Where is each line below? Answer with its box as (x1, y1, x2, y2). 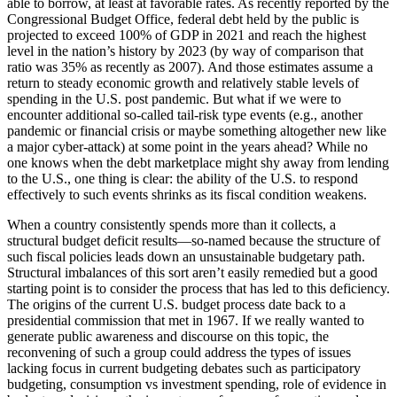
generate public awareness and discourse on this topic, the (7, 329, 329, 345)
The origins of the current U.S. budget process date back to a (7, 297, 346, 313)
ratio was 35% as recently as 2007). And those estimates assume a (7, 59, 373, 75)
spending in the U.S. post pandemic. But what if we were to (7, 91, 341, 107)
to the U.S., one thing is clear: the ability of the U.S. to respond (7, 171, 358, 187)
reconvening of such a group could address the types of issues (7, 345, 351, 361)
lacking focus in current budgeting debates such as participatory (7, 361, 361, 377)
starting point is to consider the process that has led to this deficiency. (7, 281, 390, 297)
